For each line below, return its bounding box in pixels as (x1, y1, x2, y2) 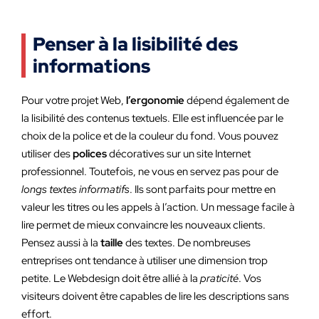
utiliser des (21, 147, 73, 161)
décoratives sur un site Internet (107, 147, 251, 161)
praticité (200, 271, 239, 286)
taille (100, 236, 123, 250)
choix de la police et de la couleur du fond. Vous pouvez (21, 129, 278, 143)
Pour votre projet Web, (21, 93, 126, 108)
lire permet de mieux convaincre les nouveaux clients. (21, 218, 266, 232)
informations (33, 54, 150, 78)
